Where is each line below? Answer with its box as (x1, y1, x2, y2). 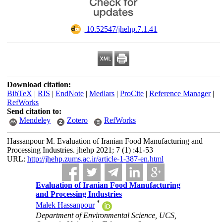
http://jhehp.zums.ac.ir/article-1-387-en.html (27, 155, 164, 163)
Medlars (89, 89, 114, 98)
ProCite (119, 89, 144, 98)
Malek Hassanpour (36, 201, 95, 210)
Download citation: (6, 80, 71, 89)
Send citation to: (6, 107, 61, 115)
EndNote (55, 89, 84, 98)
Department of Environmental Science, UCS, (36, 211, 177, 220)
